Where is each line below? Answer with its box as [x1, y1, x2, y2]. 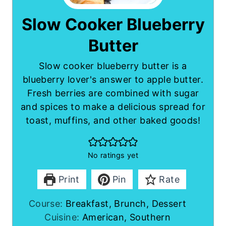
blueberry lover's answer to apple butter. [22, 74, 204, 85]
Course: [28, 198, 66, 209]
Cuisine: [44, 212, 82, 223]
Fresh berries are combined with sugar [27, 88, 199, 99]
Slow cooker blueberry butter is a [39, 61, 187, 72]
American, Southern [82, 212, 171, 223]
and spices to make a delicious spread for [20, 101, 206, 112]
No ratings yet [87, 151, 139, 160]
